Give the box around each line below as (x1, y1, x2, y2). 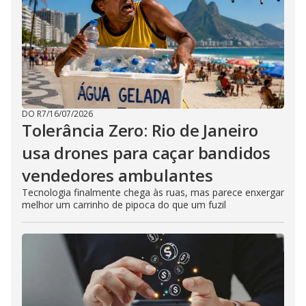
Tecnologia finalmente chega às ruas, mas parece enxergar (22, 185, 284, 199)
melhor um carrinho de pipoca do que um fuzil (22, 197, 226, 211)
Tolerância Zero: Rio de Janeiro (22, 118, 258, 141)
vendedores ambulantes (22, 163, 213, 186)
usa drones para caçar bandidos (22, 141, 270, 164)
